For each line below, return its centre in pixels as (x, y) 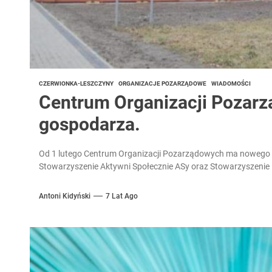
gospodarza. (89, 124)
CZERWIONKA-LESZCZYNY (76, 83)
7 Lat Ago (121, 196)
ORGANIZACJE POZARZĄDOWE (162, 83)
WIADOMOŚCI (231, 83)
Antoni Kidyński (64, 196)
